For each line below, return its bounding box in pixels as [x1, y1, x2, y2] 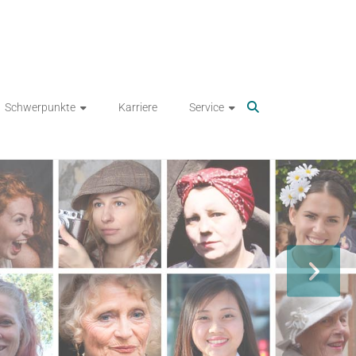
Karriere [118, 100, 157, 114]
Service [189, 100, 224, 114]
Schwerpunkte [5, 100, 75, 114]
